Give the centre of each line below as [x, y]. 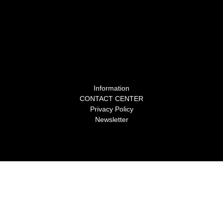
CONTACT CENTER [111, 98]
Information [111, 88]
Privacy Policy [111, 109]
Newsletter [111, 119]
